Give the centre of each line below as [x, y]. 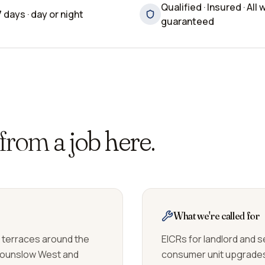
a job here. [104, 140]
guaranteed [188, 21]
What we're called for [216, 216]
